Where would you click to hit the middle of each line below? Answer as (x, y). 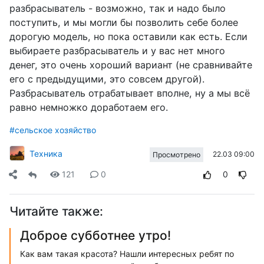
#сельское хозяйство (53, 130)
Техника (46, 153)
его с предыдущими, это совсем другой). (107, 79)
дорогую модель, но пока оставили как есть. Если (128, 37)
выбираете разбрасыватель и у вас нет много (117, 51)
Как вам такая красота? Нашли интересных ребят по (127, 254)
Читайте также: (56, 212)
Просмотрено (177, 154)
